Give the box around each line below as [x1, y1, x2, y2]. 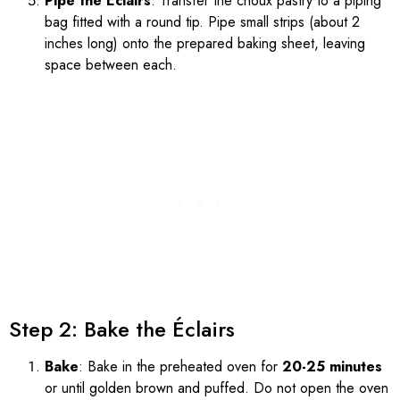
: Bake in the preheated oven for [79, 355, 282, 377]
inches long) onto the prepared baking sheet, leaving [45, 32, 365, 54]
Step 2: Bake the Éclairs [9, 312, 235, 345]
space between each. [45, 54, 177, 75]
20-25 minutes [282, 355, 382, 377]
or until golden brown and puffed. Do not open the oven [45, 377, 388, 398]
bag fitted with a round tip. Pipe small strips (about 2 [45, 11, 360, 32]
